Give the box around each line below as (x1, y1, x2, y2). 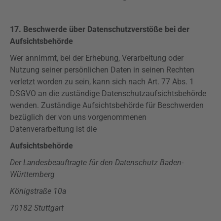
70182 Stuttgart (10, 203, 64, 213)
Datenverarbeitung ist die (10, 124, 97, 134)
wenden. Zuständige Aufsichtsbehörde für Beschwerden (10, 101, 204, 110)
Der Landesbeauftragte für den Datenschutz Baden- (10, 158, 184, 167)
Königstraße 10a (10, 186, 66, 196)
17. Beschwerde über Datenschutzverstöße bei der (10, 25, 189, 34)
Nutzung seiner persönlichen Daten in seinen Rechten (10, 65, 194, 74)
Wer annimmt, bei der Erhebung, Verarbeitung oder (10, 53, 184, 63)
